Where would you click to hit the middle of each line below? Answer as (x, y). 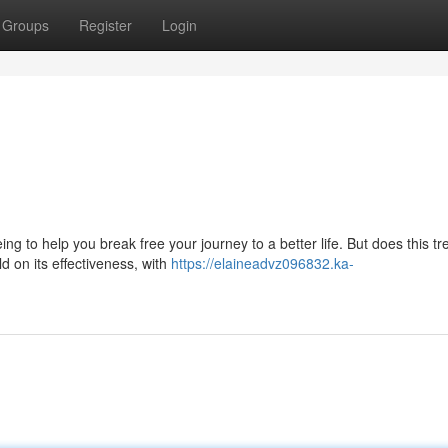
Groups (25, 25)
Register (105, 25)
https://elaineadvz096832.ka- (262, 263)
